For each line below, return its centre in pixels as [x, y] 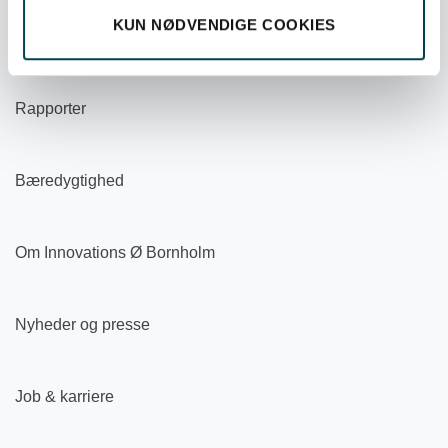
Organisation [60, 36]
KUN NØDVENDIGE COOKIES [224, 24]
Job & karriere [64, 396]
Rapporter [50, 108]
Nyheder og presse [82, 324]
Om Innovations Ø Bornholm [115, 252]
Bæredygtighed [69, 180]
